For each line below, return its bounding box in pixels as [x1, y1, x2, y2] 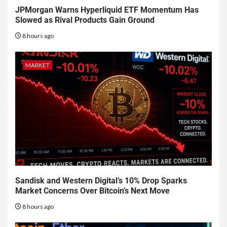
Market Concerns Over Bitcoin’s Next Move [15, 186, 170, 196]
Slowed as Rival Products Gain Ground [15, 15, 155, 25]
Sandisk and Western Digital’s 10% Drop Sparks [15, 176, 187, 186]
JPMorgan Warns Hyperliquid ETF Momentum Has [15, 5, 199, 15]
